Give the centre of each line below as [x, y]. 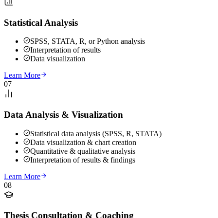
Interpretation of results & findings [83, 160]
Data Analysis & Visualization [64, 115]
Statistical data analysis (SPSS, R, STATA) [96, 133]
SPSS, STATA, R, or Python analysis [88, 41]
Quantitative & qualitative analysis [83, 151]
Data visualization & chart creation [83, 142]
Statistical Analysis [41, 22]
